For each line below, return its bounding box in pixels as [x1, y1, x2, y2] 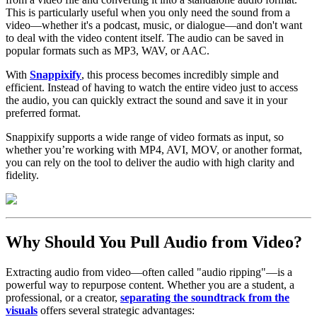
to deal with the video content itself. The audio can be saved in [6, 31, 284, 44]
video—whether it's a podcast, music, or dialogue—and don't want [6, 18, 302, 31]
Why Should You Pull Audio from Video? [6, 232, 302, 251]
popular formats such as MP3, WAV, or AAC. [6, 44, 209, 57]
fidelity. [6, 168, 39, 181]
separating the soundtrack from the [120, 291, 289, 304]
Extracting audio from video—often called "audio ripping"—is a [6, 265, 292, 278]
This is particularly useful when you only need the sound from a [6, 6, 290, 18]
